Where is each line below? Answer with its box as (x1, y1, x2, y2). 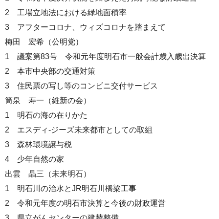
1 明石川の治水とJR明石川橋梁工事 (5, 184, 136, 193)
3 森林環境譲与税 (5, 140, 72, 149)
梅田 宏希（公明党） (5, 37, 83, 46)
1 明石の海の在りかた (5, 110, 88, 119)
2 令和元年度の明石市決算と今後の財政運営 (5, 198, 166, 207)
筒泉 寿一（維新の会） (5, 96, 91, 105)
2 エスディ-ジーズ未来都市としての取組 (5, 125, 153, 134)
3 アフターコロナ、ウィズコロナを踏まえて (5, 22, 166, 31)
